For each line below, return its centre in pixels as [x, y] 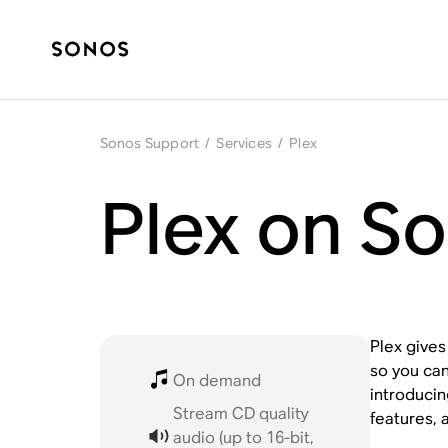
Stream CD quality [241, 413]
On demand [217, 380]
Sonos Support [149, 143]
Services [244, 143]
